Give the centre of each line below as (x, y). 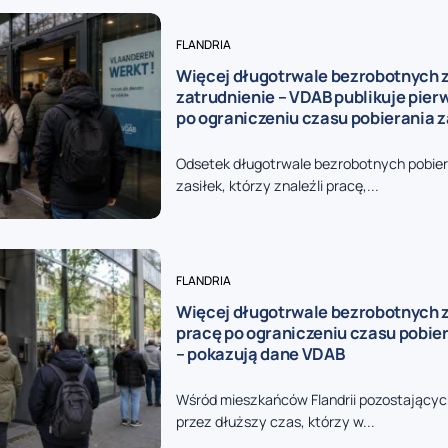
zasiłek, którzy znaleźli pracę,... (277, 186)
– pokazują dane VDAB (260, 354)
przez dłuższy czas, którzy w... (275, 422)
